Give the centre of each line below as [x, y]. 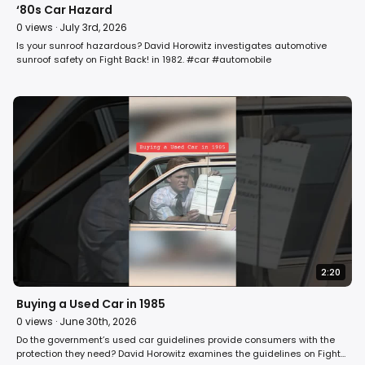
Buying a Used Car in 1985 [91, 303]
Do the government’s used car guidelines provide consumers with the [176, 339]
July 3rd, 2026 [93, 27]
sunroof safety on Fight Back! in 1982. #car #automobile [144, 59]
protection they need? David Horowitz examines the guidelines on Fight [178, 353]
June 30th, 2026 [98, 321]
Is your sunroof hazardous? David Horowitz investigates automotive [172, 45]
